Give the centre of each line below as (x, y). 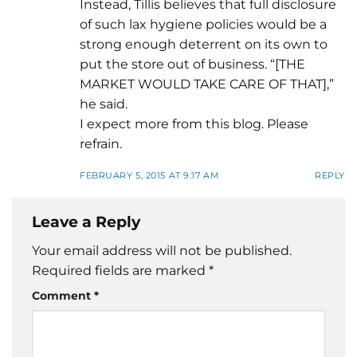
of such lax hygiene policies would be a (203, 24)
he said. (104, 104)
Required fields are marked (120, 271)
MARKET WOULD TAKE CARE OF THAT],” (207, 84)
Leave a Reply (88, 221)
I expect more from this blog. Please (194, 124)
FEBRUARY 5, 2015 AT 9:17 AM (150, 175)
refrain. (101, 143)
